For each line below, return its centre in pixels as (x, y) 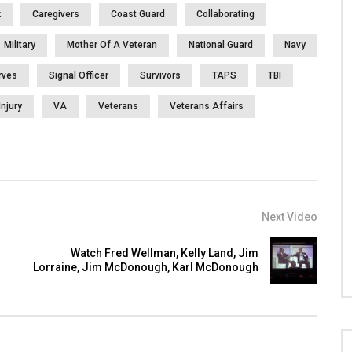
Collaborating (225, 15)
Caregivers (56, 15)
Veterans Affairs (207, 106)
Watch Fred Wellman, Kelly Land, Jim (165, 253)
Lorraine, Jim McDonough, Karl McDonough (146, 268)
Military (20, 45)
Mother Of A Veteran (112, 45)
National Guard (221, 45)
